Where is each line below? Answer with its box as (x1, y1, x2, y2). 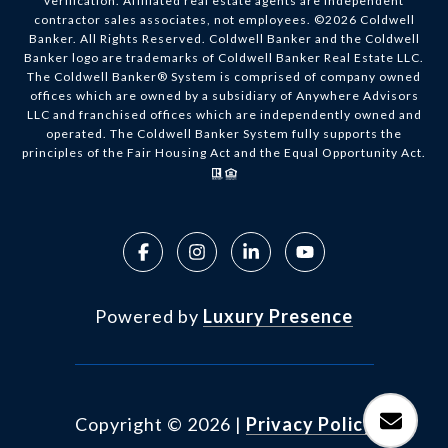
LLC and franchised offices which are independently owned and (26, 107, 422, 123)
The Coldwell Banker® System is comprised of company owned (27, 69, 421, 85)
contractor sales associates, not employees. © (33, 12, 325, 28)
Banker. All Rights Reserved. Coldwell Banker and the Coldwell (28, 31, 420, 47)
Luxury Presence (203, 305, 353, 328)
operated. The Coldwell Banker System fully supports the (46, 126, 402, 142)
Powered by (95, 305, 203, 328)
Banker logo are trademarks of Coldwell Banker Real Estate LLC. (24, 50, 424, 66)
